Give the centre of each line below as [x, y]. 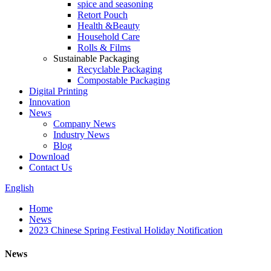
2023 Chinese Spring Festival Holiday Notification [126, 230]
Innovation [50, 102]
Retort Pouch [103, 15]
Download [49, 156]
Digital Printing [58, 91]
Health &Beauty [109, 26]
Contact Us [51, 167]
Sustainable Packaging [96, 58]
